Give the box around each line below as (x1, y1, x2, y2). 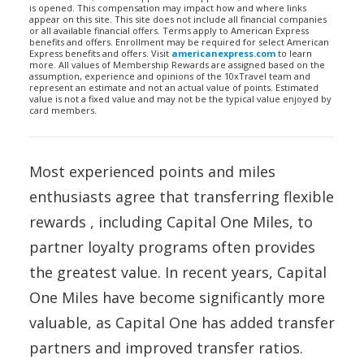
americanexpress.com (171, 47, 275, 59)
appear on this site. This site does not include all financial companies (29, 13, 327, 25)
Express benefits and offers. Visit (29, 47, 171, 59)
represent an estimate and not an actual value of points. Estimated (29, 81, 318, 93)
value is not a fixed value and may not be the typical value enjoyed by (29, 93, 331, 105)
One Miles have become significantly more (29, 288, 325, 307)
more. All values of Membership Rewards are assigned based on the (29, 58, 325, 71)
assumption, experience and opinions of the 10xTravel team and (29, 70, 310, 82)
